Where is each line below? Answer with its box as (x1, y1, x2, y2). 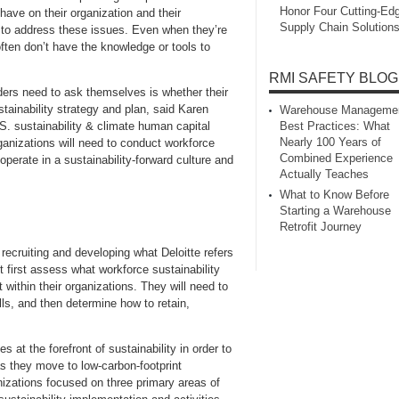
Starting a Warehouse (280, 204, 391, 218)
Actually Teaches (280, 167, 369, 182)
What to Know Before (280, 188, 389, 202)
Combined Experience (280, 151, 393, 166)
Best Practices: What (280, 119, 390, 134)
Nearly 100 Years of (280, 135, 381, 150)
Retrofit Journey (280, 220, 362, 234)
